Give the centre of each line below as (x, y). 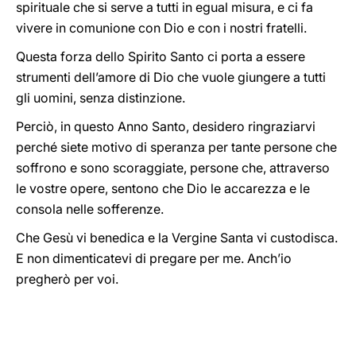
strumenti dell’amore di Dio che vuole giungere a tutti (171, 77)
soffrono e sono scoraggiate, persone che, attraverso (173, 168)
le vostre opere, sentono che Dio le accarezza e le (163, 188)
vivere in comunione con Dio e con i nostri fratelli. (161, 28)
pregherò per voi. (67, 279)
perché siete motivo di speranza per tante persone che (176, 147)
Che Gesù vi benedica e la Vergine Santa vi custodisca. (177, 238)
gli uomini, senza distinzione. (101, 98)
